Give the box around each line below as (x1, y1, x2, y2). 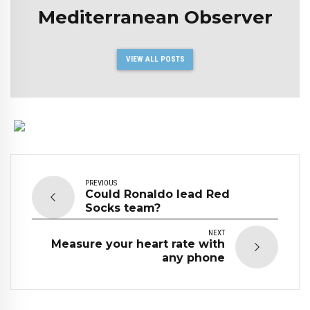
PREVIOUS (85, 179, 117, 188)
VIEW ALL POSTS (125, 54, 185, 64)
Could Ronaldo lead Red (85, 188, 230, 201)
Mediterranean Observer (37, 6, 273, 29)
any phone (162, 251, 225, 265)
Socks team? (85, 201, 161, 215)
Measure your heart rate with (51, 237, 225, 251)
